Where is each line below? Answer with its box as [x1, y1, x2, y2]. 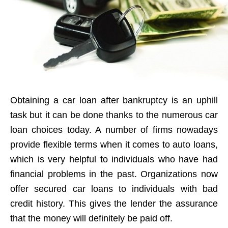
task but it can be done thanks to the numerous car [10, 110, 218, 120]
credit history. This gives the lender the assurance [10, 198, 218, 209]
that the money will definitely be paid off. [10, 213, 173, 223]
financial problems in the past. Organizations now [10, 169, 218, 179]
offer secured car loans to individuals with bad [10, 184, 218, 194]
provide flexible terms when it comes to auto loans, [10, 139, 218, 150]
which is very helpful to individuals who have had [10, 154, 218, 164]
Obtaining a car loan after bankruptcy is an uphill [10, 95, 218, 105]
